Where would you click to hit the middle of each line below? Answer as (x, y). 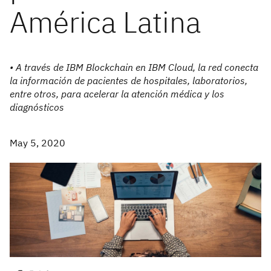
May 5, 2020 (38, 143)
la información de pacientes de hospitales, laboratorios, (129, 80)
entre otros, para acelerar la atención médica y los (117, 94)
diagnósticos (37, 107)
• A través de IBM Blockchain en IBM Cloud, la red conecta (134, 67)
